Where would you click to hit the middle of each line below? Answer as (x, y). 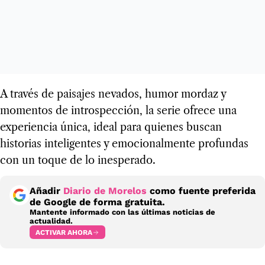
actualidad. (51, 221)
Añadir (46, 191)
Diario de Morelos (105, 191)
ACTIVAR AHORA (64, 232)
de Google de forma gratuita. (97, 202)
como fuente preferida (201, 191)
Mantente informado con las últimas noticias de (122, 212)
